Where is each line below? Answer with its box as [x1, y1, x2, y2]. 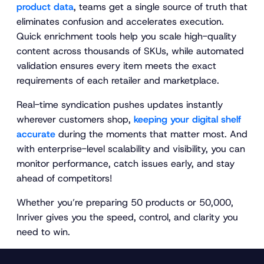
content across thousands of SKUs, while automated [16, 44, 244, 57]
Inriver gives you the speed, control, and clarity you [16, 210, 238, 223]
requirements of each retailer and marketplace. [16, 74, 219, 87]
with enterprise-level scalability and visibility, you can [16, 142, 245, 155]
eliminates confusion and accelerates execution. [16, 15, 224, 28]
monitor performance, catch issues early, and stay [16, 157, 235, 170]
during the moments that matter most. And [55, 127, 247, 140]
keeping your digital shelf [134, 113, 241, 126]
